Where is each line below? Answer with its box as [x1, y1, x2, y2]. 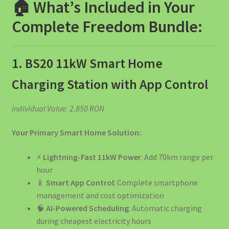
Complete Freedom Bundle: [11, 16, 202, 37]
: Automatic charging [128, 202, 202, 213]
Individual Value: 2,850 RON [11, 103, 104, 113]
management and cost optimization [36, 190, 164, 200]
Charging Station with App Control [11, 76, 208, 93]
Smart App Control [45, 177, 114, 188]
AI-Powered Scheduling [45, 202, 129, 213]
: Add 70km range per [141, 151, 213, 162]
